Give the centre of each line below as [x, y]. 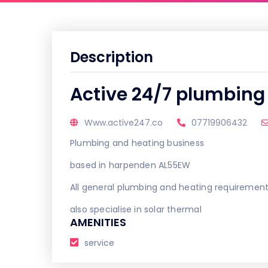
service [99, 243]
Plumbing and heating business [137, 143]
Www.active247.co [124, 123]
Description [112, 57]
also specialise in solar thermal [136, 209]
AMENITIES [98, 222]
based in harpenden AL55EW [130, 165]
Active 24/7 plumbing [167, 95]
